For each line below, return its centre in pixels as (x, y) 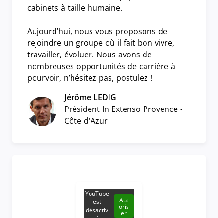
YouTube (97, 193)
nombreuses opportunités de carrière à (101, 66)
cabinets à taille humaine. (75, 8)
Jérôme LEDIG (90, 97)
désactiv (97, 210)
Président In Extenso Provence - (123, 109)
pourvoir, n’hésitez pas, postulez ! (90, 78)
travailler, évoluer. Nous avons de (90, 54)
